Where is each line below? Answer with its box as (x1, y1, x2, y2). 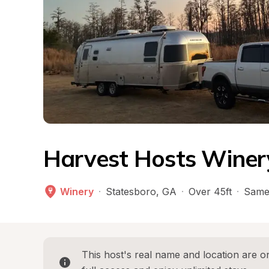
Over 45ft (189, 186, 232, 198)
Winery (60, 186, 94, 198)
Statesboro (106, 186, 156, 198)
